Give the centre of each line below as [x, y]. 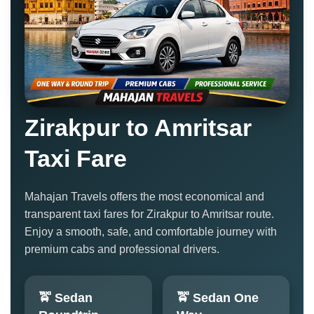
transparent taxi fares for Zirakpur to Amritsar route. [149, 214]
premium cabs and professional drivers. [122, 250]
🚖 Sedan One [217, 298]
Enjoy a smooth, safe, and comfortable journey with [151, 232]
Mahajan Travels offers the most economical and [144, 197]
